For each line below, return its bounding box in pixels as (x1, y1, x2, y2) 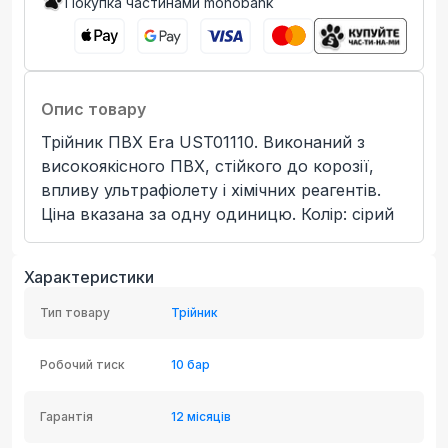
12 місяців (170, 408, 231, 424)
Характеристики (24, 266, 154, 287)
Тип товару (40, 304, 110, 320)
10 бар (170, 356, 210, 372)
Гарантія (40, 408, 93, 424)
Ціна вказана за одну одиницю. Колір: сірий (41, 203, 394, 224)
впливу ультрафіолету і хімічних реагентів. (41, 179, 381, 200)
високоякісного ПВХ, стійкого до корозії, (41, 155, 374, 176)
